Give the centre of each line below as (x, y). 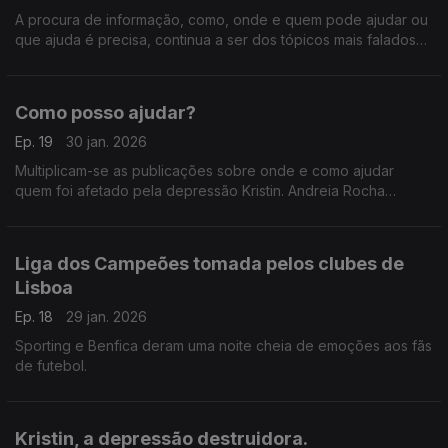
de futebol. (51, 365)
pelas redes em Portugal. (97, 59)
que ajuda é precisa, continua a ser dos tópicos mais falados (215, 39)
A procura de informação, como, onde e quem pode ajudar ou (221, 19)
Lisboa (44, 287)
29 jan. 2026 (106, 316)
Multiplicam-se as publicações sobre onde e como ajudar (204, 170)
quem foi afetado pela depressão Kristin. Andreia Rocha (200, 190)
